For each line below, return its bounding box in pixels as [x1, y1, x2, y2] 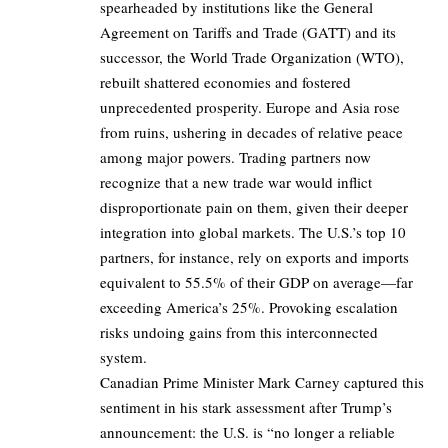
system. [100, 347, 147, 368]
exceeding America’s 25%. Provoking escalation [100, 297, 398, 318]
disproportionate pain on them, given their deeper [100, 197, 408, 218]
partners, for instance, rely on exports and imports [100, 247, 409, 268]
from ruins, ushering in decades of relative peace [100, 122, 403, 143]
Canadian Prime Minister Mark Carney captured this [100, 372, 424, 393]
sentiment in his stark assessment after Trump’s [100, 397, 392, 418]
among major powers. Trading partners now [100, 147, 371, 168]
